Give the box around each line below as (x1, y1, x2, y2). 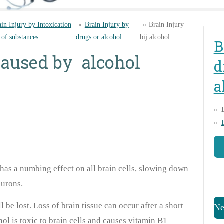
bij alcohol (140, 33, 170, 41)
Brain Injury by (84, 20, 129, 28)
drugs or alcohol (75, 33, 122, 41)
